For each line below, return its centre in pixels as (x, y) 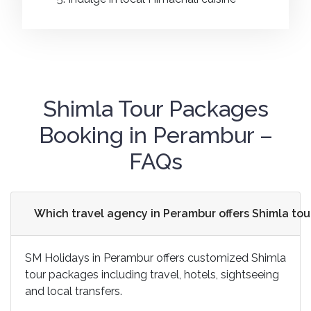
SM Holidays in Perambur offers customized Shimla (155, 258)
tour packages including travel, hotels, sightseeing (152, 275)
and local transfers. (74, 291)
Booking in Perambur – (155, 135)
